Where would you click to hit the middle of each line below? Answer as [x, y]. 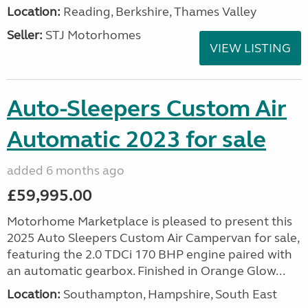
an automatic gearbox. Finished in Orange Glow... [146, 271]
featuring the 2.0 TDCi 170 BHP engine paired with [150, 254]
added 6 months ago [66, 170]
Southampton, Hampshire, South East [169, 294]
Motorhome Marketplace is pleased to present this [150, 221]
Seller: [25, 35]
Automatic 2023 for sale [136, 140]
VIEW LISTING [250, 48]
